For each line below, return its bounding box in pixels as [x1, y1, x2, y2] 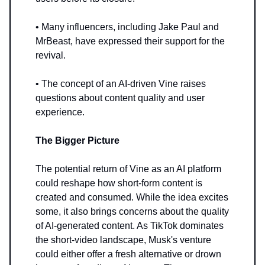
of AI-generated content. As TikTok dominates [35, 220, 224, 231]
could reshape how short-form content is [35, 177, 202, 188]
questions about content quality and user [35, 92, 205, 103]
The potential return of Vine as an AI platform [35, 163, 221, 174]
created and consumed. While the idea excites [35, 192, 228, 202]
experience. [35, 106, 85, 117]
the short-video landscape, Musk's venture [35, 234, 211, 245]
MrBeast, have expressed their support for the [35, 35, 225, 46]
